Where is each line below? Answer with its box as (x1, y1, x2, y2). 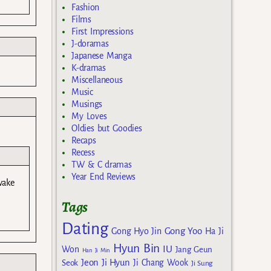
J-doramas (71, 39, 109, 49)
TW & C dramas (71, 160, 132, 170)
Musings (71, 99, 103, 109)
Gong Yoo (164, 225, 202, 236)
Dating (62, 220, 108, 238)
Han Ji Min (82, 246, 111, 253)
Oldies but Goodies (71, 123, 142, 134)
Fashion (71, 2, 100, 13)
